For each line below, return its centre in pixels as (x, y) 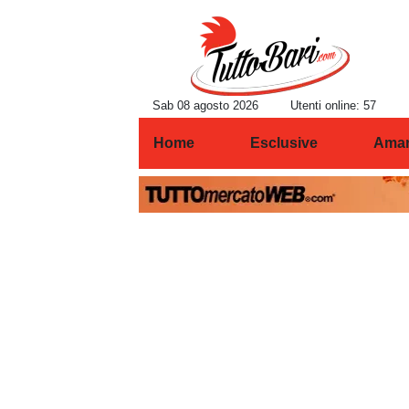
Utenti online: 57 (333, 105)
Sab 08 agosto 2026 (205, 105)
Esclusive (283, 143)
